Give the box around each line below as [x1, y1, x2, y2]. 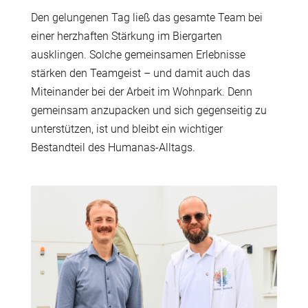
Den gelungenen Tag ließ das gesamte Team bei [30, 11, 263, 25]
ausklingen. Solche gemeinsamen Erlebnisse [30, 48, 245, 62]
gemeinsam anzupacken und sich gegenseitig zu [30, 104, 267, 118]
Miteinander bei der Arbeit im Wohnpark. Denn [30, 85, 252, 99]
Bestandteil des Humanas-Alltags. [30, 141, 195, 155]
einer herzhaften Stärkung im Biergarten [30, 30, 222, 43]
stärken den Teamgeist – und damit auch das [30, 67, 250, 80]
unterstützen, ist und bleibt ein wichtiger [30, 122, 223, 136]
